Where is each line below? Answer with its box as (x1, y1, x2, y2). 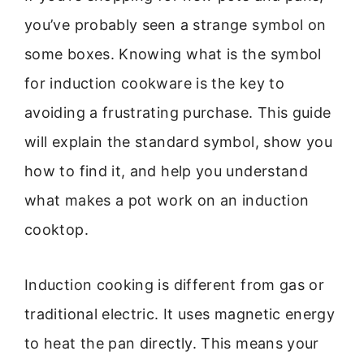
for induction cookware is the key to (24, 75, 284, 92)
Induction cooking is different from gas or (24, 276, 325, 294)
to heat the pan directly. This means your (24, 335, 319, 353)
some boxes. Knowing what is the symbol (24, 45, 322, 63)
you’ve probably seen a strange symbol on (24, 16, 327, 33)
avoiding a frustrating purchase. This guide (24, 104, 331, 121)
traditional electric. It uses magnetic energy (24, 305, 336, 323)
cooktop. (24, 221, 89, 238)
